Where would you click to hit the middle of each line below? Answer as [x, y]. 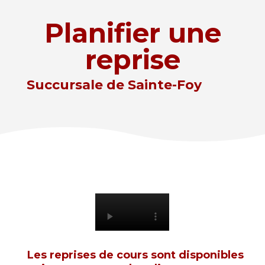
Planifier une [132, 33]
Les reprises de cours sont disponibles [135, 255]
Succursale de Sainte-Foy [114, 85]
